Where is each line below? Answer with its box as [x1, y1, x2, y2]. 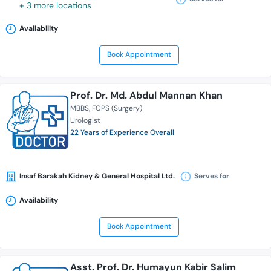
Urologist [70, 116, 100, 126]
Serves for [194, 171, 229, 181]
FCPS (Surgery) [92, 103, 142, 114]
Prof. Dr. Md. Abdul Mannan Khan [70, 89, 223, 102]
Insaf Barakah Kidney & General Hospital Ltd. [19, 171, 175, 181]
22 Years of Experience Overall [70, 128, 174, 138]
